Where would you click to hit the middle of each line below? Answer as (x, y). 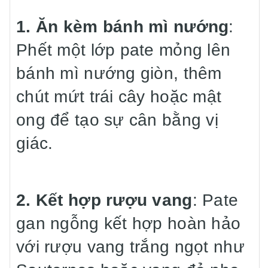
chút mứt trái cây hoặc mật (119, 97)
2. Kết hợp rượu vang (104, 200)
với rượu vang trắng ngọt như (130, 247)
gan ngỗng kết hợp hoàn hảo (129, 223)
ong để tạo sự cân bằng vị (117, 120)
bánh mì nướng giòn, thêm (119, 73)
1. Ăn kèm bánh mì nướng (123, 27)
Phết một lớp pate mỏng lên (124, 50)
